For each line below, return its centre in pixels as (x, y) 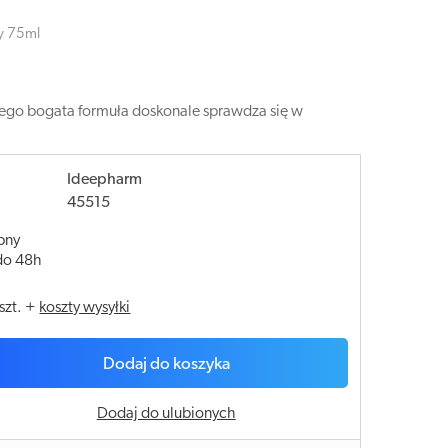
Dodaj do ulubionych (166, 414)
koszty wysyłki (85, 308)
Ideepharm (105, 180)
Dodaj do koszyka (166, 364)
